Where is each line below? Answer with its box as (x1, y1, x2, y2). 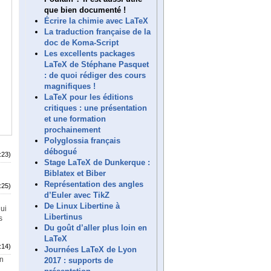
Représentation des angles (44, 179, 143, 189)
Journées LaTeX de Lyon (44, 244, 137, 254)
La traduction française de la (44, 27, 151, 36)
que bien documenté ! (44, 5, 126, 15)
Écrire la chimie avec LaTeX (44, 16, 148, 25)
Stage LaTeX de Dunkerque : (44, 157, 150, 167)
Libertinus (44, 212, 82, 221)
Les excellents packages (44, 48, 135, 58)
